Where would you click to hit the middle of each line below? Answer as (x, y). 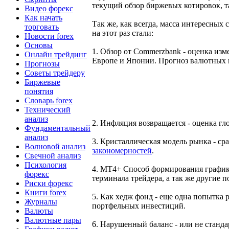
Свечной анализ (53, 155)
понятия (39, 91)
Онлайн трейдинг (56, 54)
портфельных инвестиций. (139, 206)
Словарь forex (49, 100)
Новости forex (49, 36)
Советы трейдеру (55, 73)
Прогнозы (42, 63)
